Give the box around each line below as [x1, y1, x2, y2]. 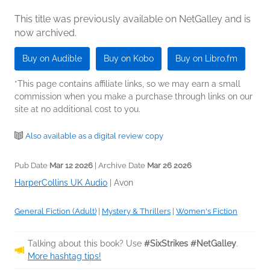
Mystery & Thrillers [102, 207, 171, 216]
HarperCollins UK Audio [14, 178, 107, 187]
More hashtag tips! [28, 251, 101, 261]
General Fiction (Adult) [14, 207, 96, 216]
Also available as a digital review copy [25, 131, 163, 140]
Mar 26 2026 [147, 161, 192, 170]
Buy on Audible [22, 54, 82, 63]
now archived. [14, 27, 77, 39]
